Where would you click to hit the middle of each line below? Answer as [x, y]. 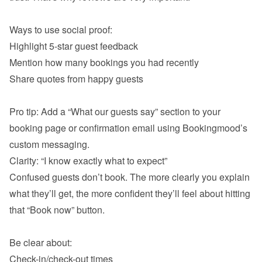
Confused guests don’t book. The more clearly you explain [130, 177]
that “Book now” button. [57, 210]
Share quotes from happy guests [76, 79]
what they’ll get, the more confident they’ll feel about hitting [130, 193]
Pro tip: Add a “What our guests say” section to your [115, 111]
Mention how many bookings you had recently [104, 62]
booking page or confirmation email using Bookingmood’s [128, 128]
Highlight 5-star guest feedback [74, 46]
